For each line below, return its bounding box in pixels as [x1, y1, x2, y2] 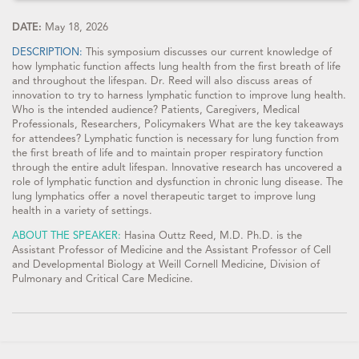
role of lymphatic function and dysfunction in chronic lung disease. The [12, 175, 343, 188]
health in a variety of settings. [12, 204, 152, 217]
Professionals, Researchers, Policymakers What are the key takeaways [12, 117, 344, 131]
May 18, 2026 [45, 20, 108, 34]
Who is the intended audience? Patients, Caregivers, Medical [12, 103, 300, 116]
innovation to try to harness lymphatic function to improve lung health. [12, 88, 346, 102]
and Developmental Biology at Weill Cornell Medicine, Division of [12, 257, 320, 271]
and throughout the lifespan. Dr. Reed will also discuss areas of [12, 74, 312, 87]
